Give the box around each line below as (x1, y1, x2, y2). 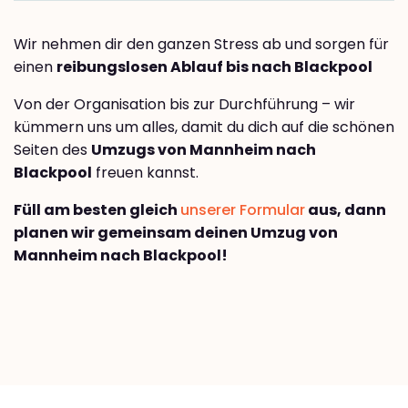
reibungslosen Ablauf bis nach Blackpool (56, 56, 372, 78)
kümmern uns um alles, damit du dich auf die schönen (14, 117, 394, 138)
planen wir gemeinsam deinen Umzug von (14, 222, 338, 244)
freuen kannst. (92, 162, 199, 184)
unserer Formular (180, 199, 305, 221)
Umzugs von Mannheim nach (91, 139, 316, 161)
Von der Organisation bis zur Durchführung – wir (14, 94, 355, 116)
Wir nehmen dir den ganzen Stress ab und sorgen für (14, 34, 389, 56)
